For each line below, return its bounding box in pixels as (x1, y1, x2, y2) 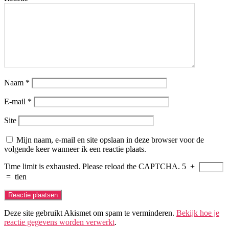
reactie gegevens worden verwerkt (4, 218, 114, 227)
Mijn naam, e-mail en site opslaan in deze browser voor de (16, 135, 204, 145)
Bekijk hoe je (176, 209, 219, 218)
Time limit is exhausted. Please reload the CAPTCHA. (4, 162, 180, 171)
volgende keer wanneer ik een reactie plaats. (4, 145, 146, 154)
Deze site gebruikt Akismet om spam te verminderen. (4, 209, 176, 218)
